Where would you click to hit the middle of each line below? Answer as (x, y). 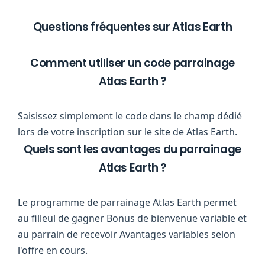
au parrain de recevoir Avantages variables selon (127, 234)
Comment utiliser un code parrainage (132, 63)
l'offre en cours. (53, 250)
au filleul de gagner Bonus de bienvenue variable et (132, 218)
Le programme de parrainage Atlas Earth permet (127, 202)
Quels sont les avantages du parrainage (132, 149)
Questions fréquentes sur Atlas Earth (132, 27)
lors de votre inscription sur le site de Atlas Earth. (127, 132)
